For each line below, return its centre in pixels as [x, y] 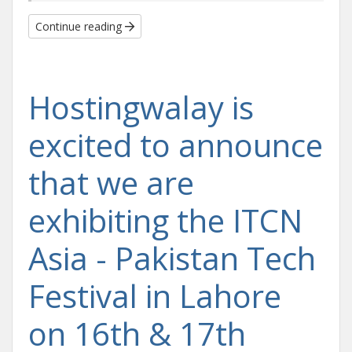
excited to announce [176, 145]
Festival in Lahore [155, 296]
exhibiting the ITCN [165, 220]
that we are [111, 183]
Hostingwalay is [141, 107]
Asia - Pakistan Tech [172, 258]
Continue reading [80, 26]
